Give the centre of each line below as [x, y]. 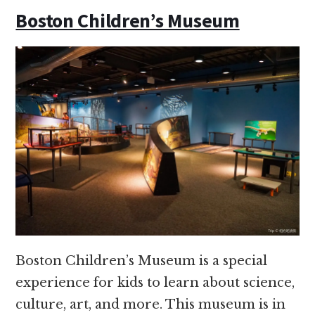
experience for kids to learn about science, [155, 283]
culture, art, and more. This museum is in [151, 305]
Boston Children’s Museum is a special [142, 261]
